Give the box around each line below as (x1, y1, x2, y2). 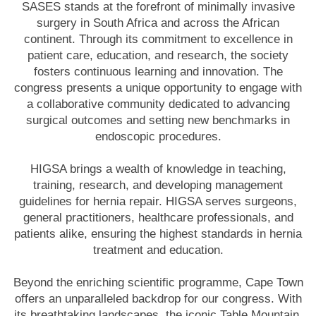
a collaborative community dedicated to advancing (26, 97, 290, 111)
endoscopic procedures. (95, 130, 221, 143)
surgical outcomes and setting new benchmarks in (26, 114, 290, 127)
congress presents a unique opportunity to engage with (14, 81, 302, 95)
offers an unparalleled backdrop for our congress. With (14, 292, 302, 305)
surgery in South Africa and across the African (37, 16, 279, 30)
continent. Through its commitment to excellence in (23, 32, 293, 46)
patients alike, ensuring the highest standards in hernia (14, 227, 302, 241)
